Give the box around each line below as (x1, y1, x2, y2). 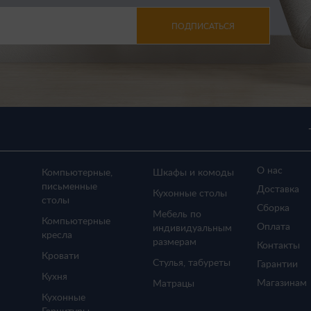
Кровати (42, 251, 79, 261)
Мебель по (152, 210, 201, 219)
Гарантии (256, 260, 298, 269)
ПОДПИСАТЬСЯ (171, 22, 235, 31)
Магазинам (256, 278, 307, 288)
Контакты (256, 241, 300, 251)
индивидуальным (152, 224, 232, 233)
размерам (152, 237, 196, 247)
